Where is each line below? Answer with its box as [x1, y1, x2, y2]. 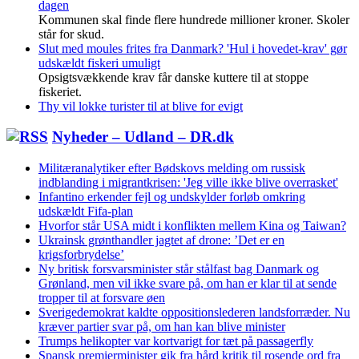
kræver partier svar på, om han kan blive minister [38, 320, 285, 333]
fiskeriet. [38, 84, 82, 99]
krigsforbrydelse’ [38, 248, 124, 261]
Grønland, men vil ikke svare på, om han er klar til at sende [38, 276, 337, 290]
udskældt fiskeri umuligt [38, 55, 160, 70]
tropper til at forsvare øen [38, 291, 165, 305]
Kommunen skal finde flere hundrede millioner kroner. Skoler [38, 12, 349, 26]
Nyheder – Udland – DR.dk [52, 128, 234, 146]
